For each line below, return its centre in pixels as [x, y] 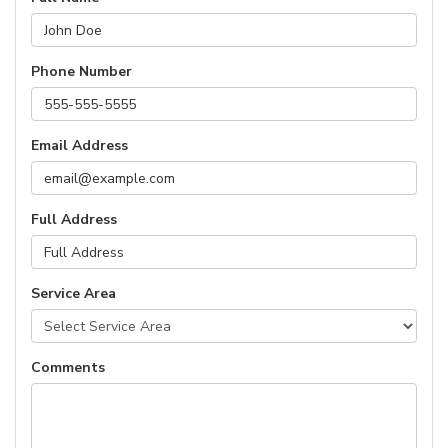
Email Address [79, 145]
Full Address [74, 219]
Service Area [73, 293]
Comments [68, 367]
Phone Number [81, 71]
